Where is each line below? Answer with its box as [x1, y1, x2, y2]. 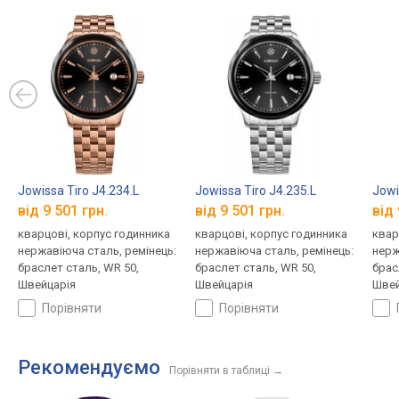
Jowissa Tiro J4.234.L [18, 183, 139, 198]
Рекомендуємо [18, 356, 160, 379]
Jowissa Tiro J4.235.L [194, 183, 316, 198]
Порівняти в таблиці [169, 364, 270, 378]
